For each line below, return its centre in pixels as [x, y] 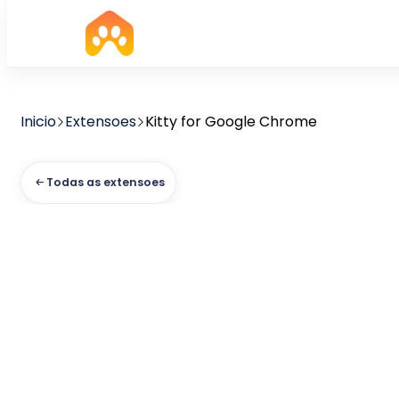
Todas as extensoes [106, 182]
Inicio [38, 122]
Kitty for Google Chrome [231, 122]
